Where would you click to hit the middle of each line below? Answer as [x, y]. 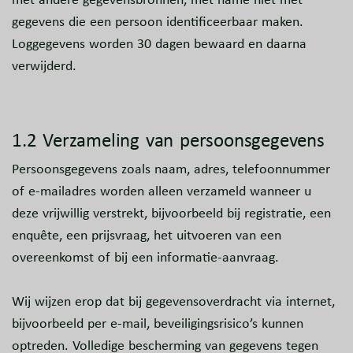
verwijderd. [44, 66]
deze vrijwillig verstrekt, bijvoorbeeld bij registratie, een [171, 213]
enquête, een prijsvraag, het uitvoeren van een [147, 235]
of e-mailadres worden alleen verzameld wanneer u [162, 191]
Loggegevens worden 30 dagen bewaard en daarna [159, 44]
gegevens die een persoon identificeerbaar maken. [158, 22]
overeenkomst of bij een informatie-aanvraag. [145, 257]
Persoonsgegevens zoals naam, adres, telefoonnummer [171, 169]
